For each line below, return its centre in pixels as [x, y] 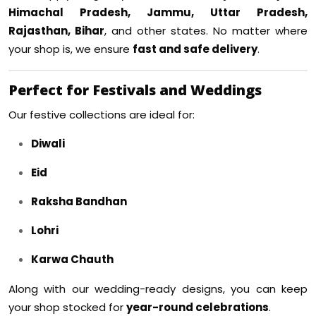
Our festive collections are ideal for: [102, 115]
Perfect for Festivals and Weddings [135, 90]
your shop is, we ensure [71, 49]
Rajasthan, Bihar [56, 31]
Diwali [48, 144]
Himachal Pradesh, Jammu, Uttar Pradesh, [158, 13]
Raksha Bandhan [79, 202]
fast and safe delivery [195, 49]
